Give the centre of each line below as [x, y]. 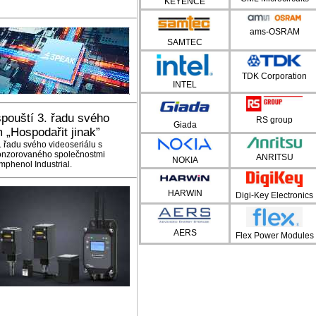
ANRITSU [274, 158]
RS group [274, 120]
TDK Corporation [274, 76]
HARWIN [185, 194]
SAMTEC [185, 42]
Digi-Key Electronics [274, 196]
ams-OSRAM [274, 31]
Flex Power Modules [274, 235]
